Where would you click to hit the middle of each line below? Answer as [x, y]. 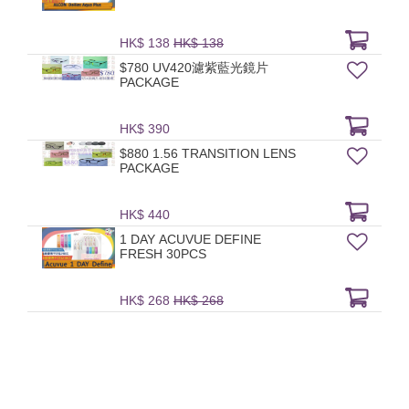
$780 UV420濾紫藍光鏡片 [194, 68]
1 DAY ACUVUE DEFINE [190, 240]
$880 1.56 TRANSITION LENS [136, 154]
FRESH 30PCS [163, 254]
